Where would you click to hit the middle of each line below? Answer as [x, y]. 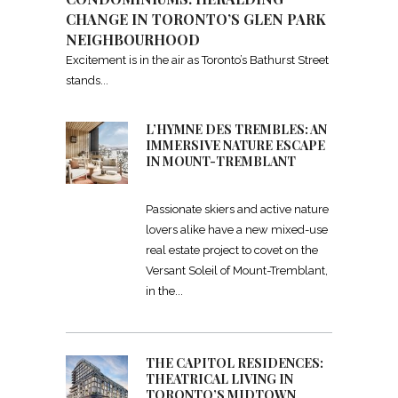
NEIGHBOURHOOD [133, 40]
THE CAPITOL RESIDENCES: [235, 363]
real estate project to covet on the [232, 251]
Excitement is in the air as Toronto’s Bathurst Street [197, 60]
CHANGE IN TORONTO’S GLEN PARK [196, 20]
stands [83, 81]
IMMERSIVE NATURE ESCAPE [235, 146]
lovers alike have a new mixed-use [237, 230]
